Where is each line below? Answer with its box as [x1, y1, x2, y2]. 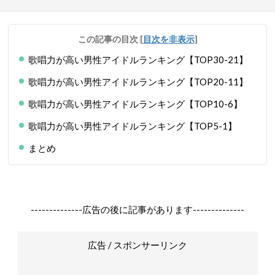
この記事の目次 [77, 34, 140, 44]
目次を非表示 [142, 34, 195, 44]
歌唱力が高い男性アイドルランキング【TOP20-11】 [28, 76, 248, 87]
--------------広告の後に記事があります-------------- [31, 204, 244, 215]
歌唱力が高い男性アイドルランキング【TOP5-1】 [28, 120, 237, 131]
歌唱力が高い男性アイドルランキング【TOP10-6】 [28, 98, 242, 109]
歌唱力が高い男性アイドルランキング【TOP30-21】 [28, 54, 248, 65]
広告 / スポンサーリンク [88, 239, 187, 250]
